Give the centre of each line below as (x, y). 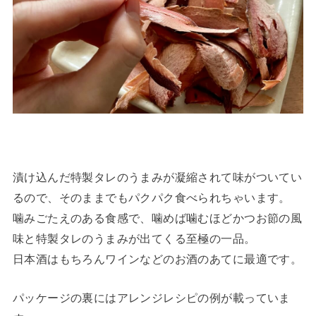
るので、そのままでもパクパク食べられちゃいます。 (151, 198)
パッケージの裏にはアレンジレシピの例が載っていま (151, 298)
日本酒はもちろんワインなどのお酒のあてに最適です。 (157, 259)
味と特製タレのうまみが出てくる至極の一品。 (134, 239)
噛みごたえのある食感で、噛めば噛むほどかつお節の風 (157, 218)
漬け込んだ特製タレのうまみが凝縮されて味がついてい (157, 177)
